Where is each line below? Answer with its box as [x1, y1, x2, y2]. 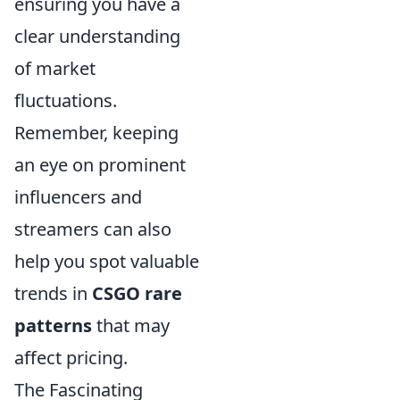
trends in [14, 281, 92, 306]
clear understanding [14, 24, 180, 49]
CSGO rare [92, 281, 182, 306]
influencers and [14, 185, 142, 210]
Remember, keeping [14, 121, 179, 146]
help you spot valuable [14, 249, 199, 274]
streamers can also [14, 217, 171, 242]
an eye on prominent [14, 153, 186, 178]
